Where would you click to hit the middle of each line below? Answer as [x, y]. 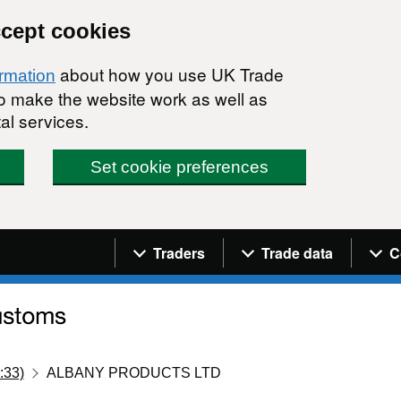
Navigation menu [193, 242]
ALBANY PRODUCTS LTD [134, 372]
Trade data [297, 252]
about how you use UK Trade [170, 74]
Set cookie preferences [180, 167]
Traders [179, 252]
